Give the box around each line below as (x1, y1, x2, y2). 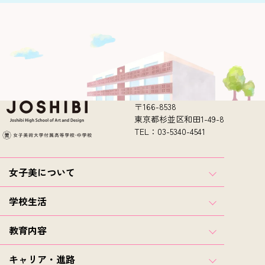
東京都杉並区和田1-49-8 (134, 112, 225, 125)
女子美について (9, 165, 75, 180)
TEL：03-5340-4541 (134, 125, 206, 137)
